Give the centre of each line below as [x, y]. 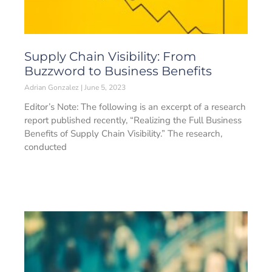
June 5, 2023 [104, 87]
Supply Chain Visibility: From [110, 56]
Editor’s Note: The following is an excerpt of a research [135, 107]
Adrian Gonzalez [53, 87]
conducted [46, 147]
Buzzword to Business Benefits [118, 71]
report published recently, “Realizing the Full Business [133, 120]
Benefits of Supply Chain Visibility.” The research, [123, 134]
